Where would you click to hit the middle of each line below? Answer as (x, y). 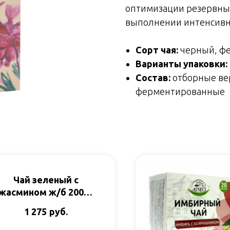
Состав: (153, 77)
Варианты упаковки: (181, 63)
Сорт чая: (157, 50)
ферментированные (180, 91)
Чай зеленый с (46, 180)
